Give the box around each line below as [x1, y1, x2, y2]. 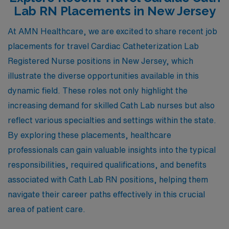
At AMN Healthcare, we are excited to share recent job [8, 27, 217, 35]
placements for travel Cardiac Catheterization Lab [8, 42, 199, 50]
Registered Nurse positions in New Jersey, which [8, 57, 193, 65]
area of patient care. [8, 205, 85, 213]
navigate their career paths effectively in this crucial [8, 190, 205, 198]
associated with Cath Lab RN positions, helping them [8, 175, 208, 184]
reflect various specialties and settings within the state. [8, 116, 216, 124]
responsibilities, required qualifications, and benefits [8, 161, 207, 169]
